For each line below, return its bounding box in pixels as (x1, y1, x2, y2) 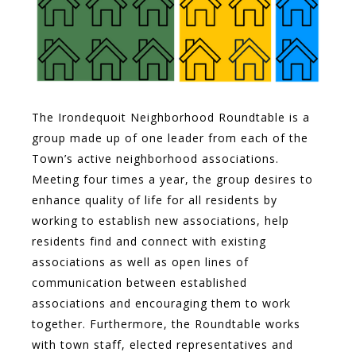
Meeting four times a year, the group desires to (32, 172, 313, 188)
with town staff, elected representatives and (32, 337, 293, 353)
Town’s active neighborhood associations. (32, 151, 279, 167)
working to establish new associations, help (32, 213, 289, 229)
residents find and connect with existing (32, 234, 266, 250)
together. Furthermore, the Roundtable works (32, 316, 300, 332)
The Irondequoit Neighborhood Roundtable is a (32, 110, 310, 126)
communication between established (32, 275, 247, 291)
